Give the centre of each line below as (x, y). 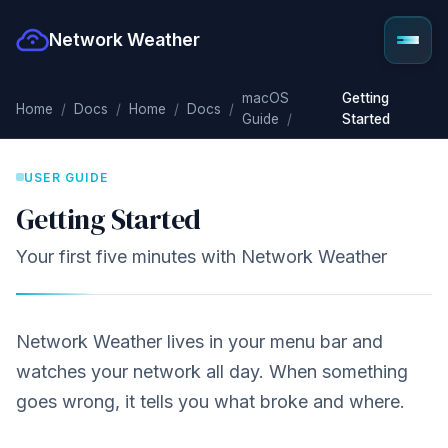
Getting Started (108, 218)
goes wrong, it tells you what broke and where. (210, 401)
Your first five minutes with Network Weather (201, 256)
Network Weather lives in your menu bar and (199, 341)
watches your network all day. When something (212, 371)
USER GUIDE (66, 177)
